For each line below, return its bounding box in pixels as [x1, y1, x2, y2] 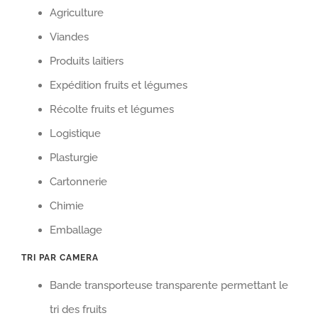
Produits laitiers [50, 54, 124, 67]
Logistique [50, 126, 101, 140]
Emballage [50, 223, 102, 236]
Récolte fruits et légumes [50, 102, 174, 116]
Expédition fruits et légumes [50, 78, 187, 92]
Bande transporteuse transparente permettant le [50, 278, 288, 292]
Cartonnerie [50, 175, 107, 188]
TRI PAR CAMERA [21, 252, 99, 263]
